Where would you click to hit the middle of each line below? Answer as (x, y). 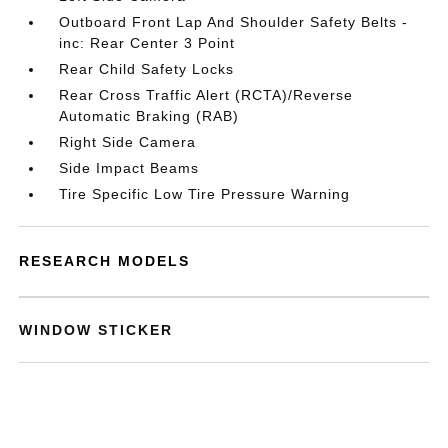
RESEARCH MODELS (105, 261)
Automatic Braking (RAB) (149, 116)
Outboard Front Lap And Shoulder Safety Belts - (234, 22)
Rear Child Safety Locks (147, 69)
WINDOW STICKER (96, 330)
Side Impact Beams (129, 168)
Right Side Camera (128, 142)
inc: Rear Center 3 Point (147, 43)
